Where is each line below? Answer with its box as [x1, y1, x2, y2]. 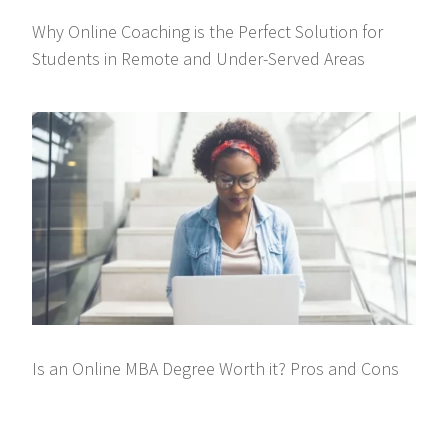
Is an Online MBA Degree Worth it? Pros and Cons [32, 356, 400, 380]
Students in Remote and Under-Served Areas [32, 46, 366, 70]
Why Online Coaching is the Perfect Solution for [32, 19, 384, 43]
